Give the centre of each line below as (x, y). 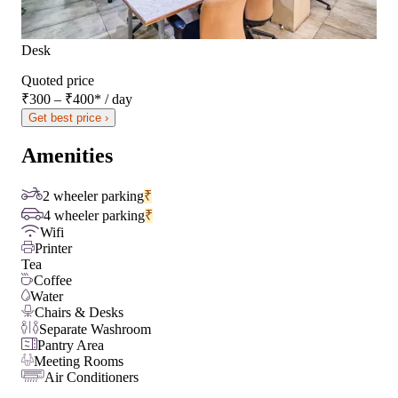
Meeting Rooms (79, 362)
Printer (53, 249)
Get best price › (68, 117)
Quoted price (58, 80)
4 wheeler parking (94, 216)
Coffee (53, 281)
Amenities (67, 156)
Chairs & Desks (79, 313)
